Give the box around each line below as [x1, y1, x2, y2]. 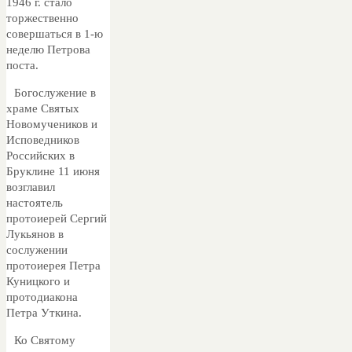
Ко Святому [14, 333, 75, 346]
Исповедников [6, 133, 79, 146]
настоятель [6, 196, 63, 209]
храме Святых [6, 101, 79, 115]
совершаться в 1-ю [6, 27, 103, 40]
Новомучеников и [6, 117, 97, 130]
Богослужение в [14, 86, 96, 99]
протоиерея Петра [6, 258, 101, 272]
